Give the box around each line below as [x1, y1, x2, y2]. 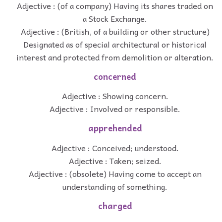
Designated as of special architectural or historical [23, 37, 207, 51]
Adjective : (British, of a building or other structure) [20, 24, 210, 38]
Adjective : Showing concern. [61, 89, 168, 103]
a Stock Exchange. [83, 11, 147, 25]
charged [98, 199, 132, 213]
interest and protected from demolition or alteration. [16, 50, 214, 63]
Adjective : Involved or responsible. [50, 102, 180, 115]
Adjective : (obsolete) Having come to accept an [28, 167, 202, 180]
